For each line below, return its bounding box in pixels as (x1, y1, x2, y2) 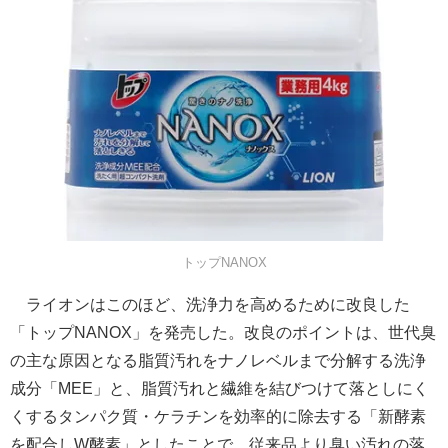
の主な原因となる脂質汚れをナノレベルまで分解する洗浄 (10, 352, 426, 370)
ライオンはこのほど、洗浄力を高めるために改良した (10, 296, 410, 314)
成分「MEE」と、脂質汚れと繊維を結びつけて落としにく (10, 380, 429, 398)
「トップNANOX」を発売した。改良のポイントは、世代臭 (10, 324, 436, 342)
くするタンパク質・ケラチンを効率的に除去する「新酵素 (10, 408, 426, 426)
